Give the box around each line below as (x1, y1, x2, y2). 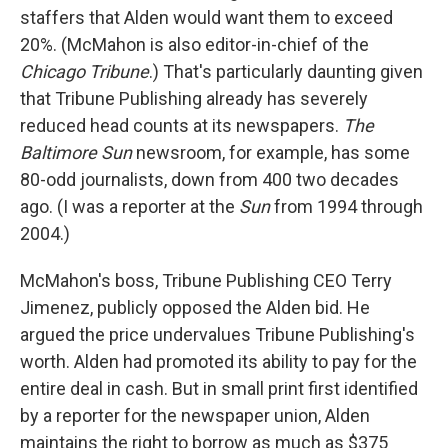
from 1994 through (274, 196, 423, 217)
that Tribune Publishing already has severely (20, 88, 368, 109)
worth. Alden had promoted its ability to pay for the (20, 351, 417, 372)
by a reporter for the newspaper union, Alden (20, 405, 370, 426)
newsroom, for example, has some (136, 142, 410, 163)
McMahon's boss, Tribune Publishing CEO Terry (20, 270, 392, 291)
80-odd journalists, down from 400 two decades (20, 169, 399, 190)
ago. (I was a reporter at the (20, 196, 239, 217)
